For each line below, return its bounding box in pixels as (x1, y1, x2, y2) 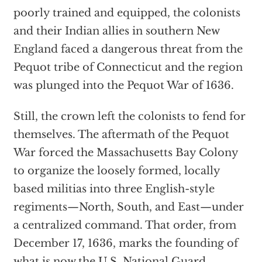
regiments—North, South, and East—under (13, 201, 244, 214)
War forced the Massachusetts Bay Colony (13, 146, 238, 160)
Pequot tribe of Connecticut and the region (13, 61, 243, 74)
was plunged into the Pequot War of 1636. (13, 79, 234, 92)
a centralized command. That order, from (13, 219, 236, 232)
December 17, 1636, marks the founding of (13, 237, 238, 250)
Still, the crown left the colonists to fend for (13, 110, 246, 123)
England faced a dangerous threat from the (13, 43, 243, 56)
